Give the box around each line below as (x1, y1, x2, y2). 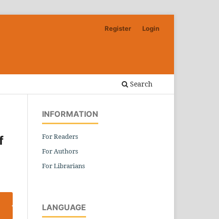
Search (128, 79, 153, 88)
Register (105, 24, 131, 32)
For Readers (42, 131, 78, 141)
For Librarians (42, 161, 85, 170)
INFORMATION (42, 109, 98, 119)
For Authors (42, 146, 78, 155)
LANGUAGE (42, 202, 86, 212)
